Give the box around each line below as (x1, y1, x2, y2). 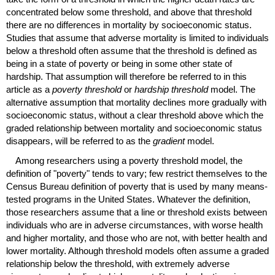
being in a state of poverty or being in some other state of (6, 58, 232, 69)
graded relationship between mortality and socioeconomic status (6, 122, 262, 133)
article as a (6, 83, 52, 95)
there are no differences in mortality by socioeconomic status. (6, 19, 252, 30)
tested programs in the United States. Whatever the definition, (6, 193, 250, 204)
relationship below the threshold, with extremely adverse (6, 258, 230, 269)
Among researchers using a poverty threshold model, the (15, 155, 242, 166)
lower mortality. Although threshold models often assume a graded (6, 245, 269, 256)
